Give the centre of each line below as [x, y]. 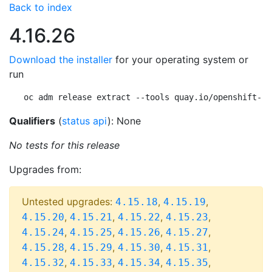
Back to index [41, 7]
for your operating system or [180, 59]
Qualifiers [32, 121]
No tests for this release [64, 145]
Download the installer [61, 59]
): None [124, 121]
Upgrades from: [45, 169]
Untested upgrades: [69, 202]
